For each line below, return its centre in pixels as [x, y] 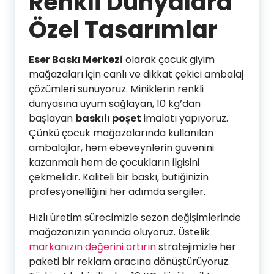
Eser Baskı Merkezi [76, 60]
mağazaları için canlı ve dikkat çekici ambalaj [136, 75]
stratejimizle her [196, 247]
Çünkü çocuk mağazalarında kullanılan [121, 133]
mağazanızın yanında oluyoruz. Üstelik [119, 232]
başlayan [52, 119]
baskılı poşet [108, 119]
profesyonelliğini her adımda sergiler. [117, 192]
